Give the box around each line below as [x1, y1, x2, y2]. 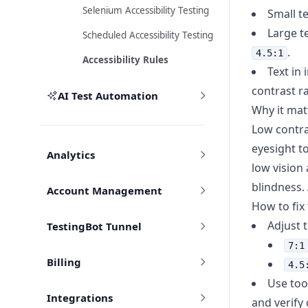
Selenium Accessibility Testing [82, 4, 209, 16]
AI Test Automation [57, 89, 158, 102]
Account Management [46, 184, 162, 197]
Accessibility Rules [82, 54, 168, 66]
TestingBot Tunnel [46, 219, 142, 233]
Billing [46, 255, 81, 269]
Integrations [46, 291, 113, 305]
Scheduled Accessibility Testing [82, 29, 213, 41]
